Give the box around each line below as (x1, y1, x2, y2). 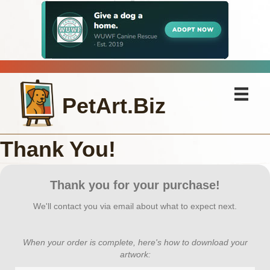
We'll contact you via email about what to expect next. (33, 201, 237, 211)
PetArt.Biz (62, 93, 166, 118)
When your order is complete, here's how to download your (22, 237, 248, 247)
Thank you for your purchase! (50, 178, 220, 192)
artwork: (119, 249, 151, 259)
